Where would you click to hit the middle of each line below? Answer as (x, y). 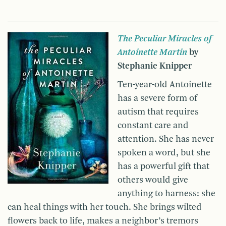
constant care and (153, 126)
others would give (153, 180)
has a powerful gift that (163, 167)
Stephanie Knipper (155, 66)
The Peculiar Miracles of (165, 39)
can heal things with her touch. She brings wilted (105, 208)
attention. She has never (166, 139)
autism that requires (158, 112)
